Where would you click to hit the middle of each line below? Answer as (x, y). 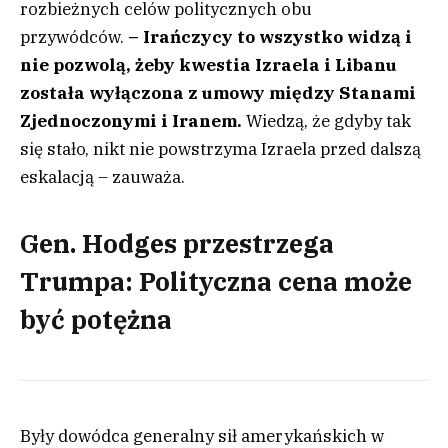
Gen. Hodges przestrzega (177, 244)
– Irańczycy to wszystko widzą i (268, 37)
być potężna (96, 320)
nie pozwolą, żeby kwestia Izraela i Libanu (208, 65)
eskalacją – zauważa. (102, 177)
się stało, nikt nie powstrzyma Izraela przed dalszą (220, 149)
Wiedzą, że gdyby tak (326, 121)
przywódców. (72, 37)
